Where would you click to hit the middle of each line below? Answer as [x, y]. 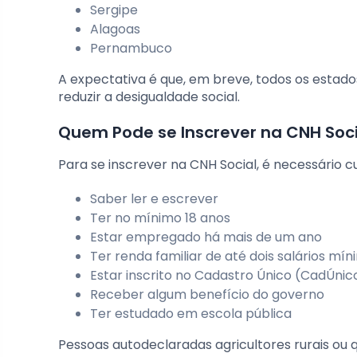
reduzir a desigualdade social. [149, 97]
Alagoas [115, 29]
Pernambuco [131, 49]
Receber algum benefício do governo [207, 295]
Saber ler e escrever [154, 199]
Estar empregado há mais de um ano [206, 237]
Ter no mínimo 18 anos [160, 218]
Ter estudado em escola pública [191, 314]
